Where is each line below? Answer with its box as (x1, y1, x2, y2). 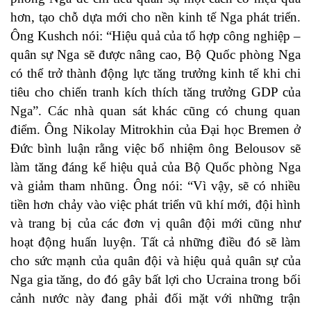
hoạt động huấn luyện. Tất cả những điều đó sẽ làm (10, 235, 301, 250)
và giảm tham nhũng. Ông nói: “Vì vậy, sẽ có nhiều (10, 178, 301, 194)
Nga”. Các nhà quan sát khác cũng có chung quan (10, 103, 301, 119)
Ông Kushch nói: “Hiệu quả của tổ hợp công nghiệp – (10, 28, 301, 44)
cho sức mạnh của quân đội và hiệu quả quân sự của (10, 253, 301, 269)
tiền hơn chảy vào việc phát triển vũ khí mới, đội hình (10, 197, 301, 212)
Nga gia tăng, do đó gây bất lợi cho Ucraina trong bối (10, 272, 301, 287)
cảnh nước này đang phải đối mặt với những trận (10, 291, 301, 306)
